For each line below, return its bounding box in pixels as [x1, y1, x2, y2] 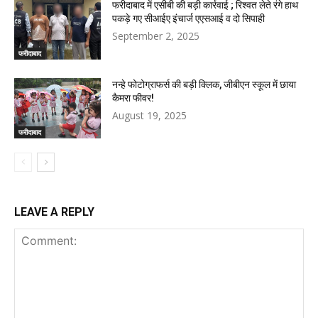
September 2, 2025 [112, 29, 200, 43]
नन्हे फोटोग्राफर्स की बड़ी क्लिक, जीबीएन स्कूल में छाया [112, 78, 297, 90]
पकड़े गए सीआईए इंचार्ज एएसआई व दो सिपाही [112, 13, 265, 25]
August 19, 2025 [112, 108, 187, 122]
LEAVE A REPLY [14, 205, 94, 219]
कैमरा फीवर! [112, 92, 155, 104]
